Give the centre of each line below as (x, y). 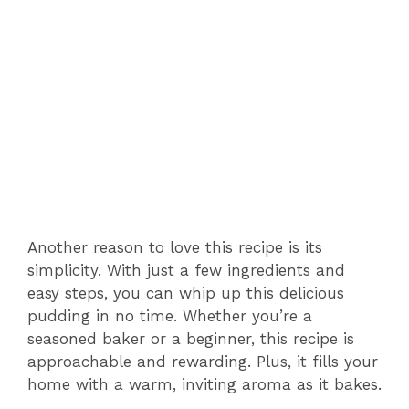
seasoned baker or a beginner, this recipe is (191, 339)
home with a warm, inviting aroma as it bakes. (204, 384)
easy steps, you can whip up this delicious (186, 293)
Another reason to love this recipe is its (175, 247)
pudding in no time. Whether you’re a (170, 316)
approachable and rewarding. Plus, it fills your (203, 362)
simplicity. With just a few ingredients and (186, 270)
